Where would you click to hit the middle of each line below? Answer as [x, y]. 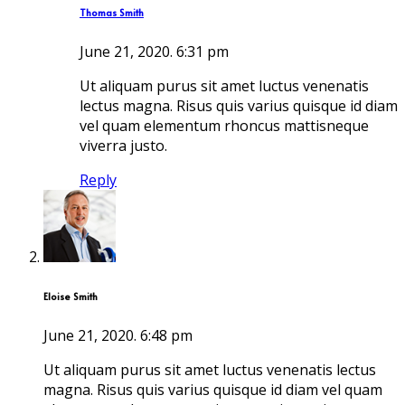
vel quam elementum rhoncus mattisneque [224, 125]
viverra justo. [123, 145]
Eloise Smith [71, 296]
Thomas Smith [112, 12]
